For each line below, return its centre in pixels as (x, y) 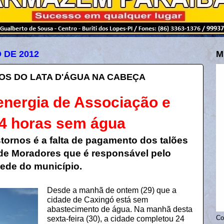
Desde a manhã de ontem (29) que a (111, 190)
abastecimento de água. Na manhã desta (119, 209)
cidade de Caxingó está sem (97, 200)
